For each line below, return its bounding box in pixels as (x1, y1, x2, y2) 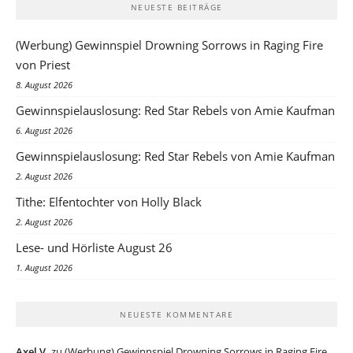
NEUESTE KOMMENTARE (120, 309, 233, 321)
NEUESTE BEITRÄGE (130, 2, 223, 13)
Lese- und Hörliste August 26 (16, 240, 173, 256)
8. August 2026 (16, 79, 72, 91)
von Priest (16, 57, 70, 73)
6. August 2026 (16, 124, 72, 137)
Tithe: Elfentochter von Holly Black (16, 194, 202, 210)
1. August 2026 (16, 262, 72, 274)
